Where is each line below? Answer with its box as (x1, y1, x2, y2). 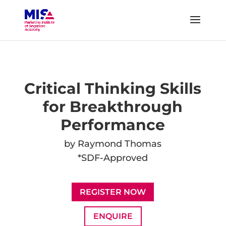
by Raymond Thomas (64, 138, 162, 149)
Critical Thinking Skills (24, 79, 202, 98)
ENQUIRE (93, 211, 133, 221)
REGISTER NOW (80, 187, 146, 197)
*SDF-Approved (78, 152, 148, 163)
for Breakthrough (43, 97, 183, 116)
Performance (61, 116, 165, 134)
